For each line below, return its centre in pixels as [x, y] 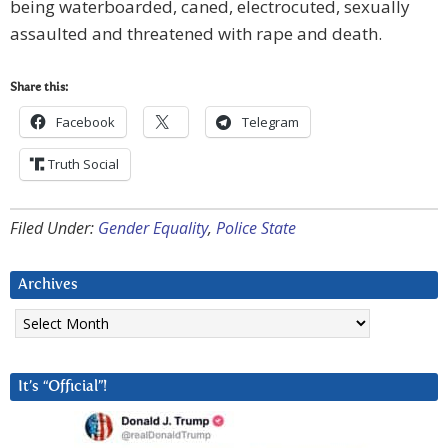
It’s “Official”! [62, 387]
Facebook [85, 122]
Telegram [270, 122]
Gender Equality [153, 228]
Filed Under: [54, 228]
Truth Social [83, 164]
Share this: [39, 88]
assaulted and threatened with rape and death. [196, 34]
